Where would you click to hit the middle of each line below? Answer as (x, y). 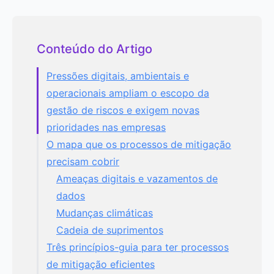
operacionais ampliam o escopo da (128, 93)
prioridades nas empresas (106, 127)
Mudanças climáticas (105, 213)
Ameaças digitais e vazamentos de (137, 178)
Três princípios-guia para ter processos (138, 247)
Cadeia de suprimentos (110, 230)
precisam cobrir (83, 161)
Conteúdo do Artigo (94, 49)
